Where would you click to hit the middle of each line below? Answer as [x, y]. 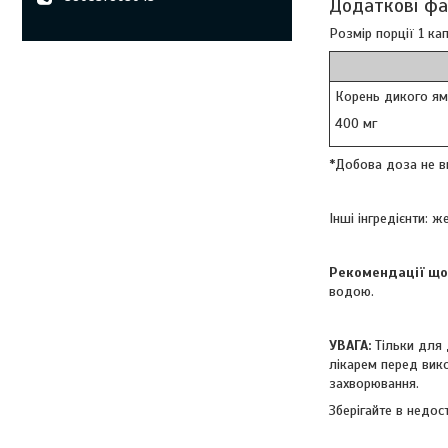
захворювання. [374, 383]
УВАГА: [350, 345]
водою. [351, 291]
